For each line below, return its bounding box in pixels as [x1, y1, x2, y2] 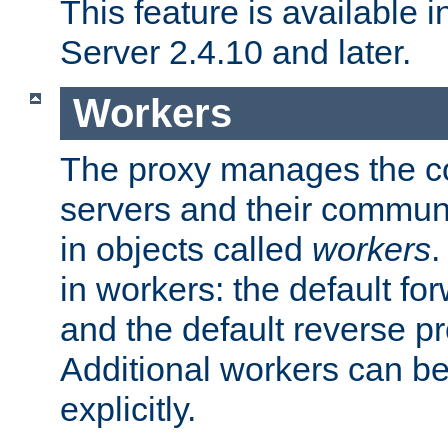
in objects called [60, 229, 312, 268]
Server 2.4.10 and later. [60, 33, 411, 72]
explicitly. [60, 389, 196, 428]
